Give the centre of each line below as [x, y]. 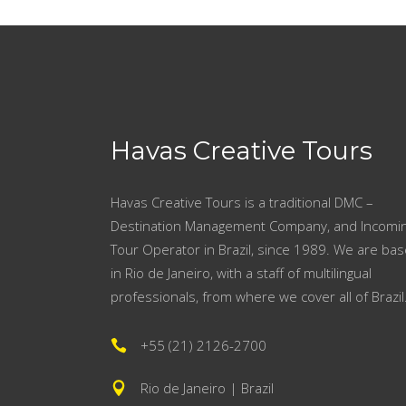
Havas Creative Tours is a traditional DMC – [242, 202]
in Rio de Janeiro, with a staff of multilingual [241, 273]
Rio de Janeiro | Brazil [207, 388]
